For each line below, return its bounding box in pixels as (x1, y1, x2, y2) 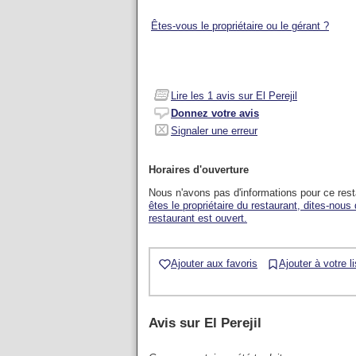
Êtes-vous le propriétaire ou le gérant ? (151, 20, 329, 32)
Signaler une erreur (171, 125, 257, 137)
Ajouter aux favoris (171, 257, 257, 269)
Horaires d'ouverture (149, 164, 249, 176)
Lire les (171, 90, 207, 102)
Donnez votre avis (171, 107, 259, 119)
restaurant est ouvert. (149, 212, 247, 224)
